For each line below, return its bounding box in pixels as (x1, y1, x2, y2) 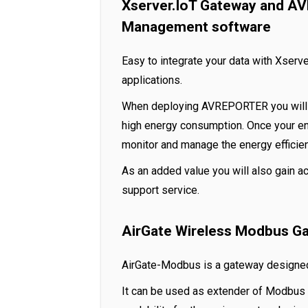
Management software (122, 19, 271, 35)
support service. (122, 184, 199, 197)
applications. (122, 74, 182, 87)
